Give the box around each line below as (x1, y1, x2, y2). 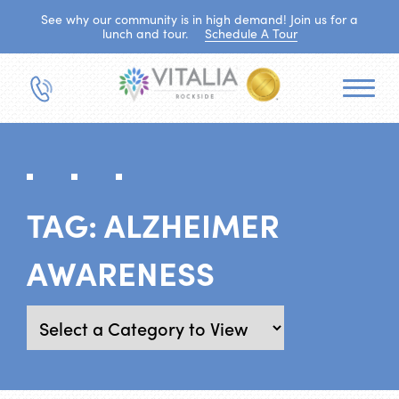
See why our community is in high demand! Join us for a (41, 11, 358, 28)
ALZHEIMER (104, 201, 280, 246)
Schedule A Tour (204, 25, 297, 42)
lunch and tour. (102, 25, 191, 42)
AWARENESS (27, 249, 215, 294)
